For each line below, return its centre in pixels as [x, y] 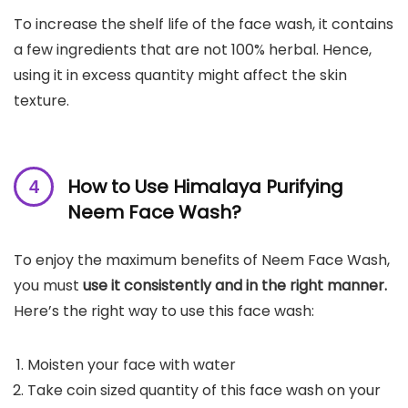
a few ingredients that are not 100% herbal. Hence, [193, 49]
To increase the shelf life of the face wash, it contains [204, 24]
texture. [41, 100]
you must [46, 285]
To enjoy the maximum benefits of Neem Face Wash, [202, 260]
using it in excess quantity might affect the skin [180, 75]
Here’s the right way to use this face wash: [164, 311]
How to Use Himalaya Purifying [205, 186]
